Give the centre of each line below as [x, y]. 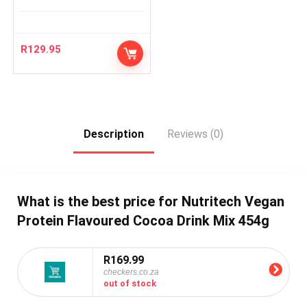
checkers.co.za [131, 272]
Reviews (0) [195, 134]
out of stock [130, 283]
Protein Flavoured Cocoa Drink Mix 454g [143, 220]
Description [114, 134]
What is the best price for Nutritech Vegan [150, 201]
